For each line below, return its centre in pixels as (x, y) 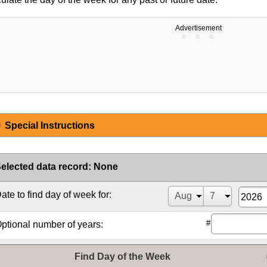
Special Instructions (50, 126)
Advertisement (198, 28)
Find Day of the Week (122, 256)
